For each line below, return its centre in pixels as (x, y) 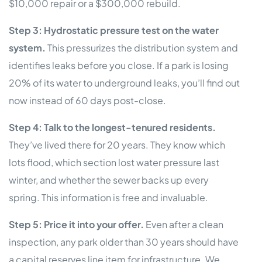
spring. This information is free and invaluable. (108, 198)
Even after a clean (184, 225)
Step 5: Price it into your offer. (76, 225)
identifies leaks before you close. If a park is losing (119, 65)
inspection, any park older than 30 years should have (124, 242)
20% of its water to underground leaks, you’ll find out (124, 83)
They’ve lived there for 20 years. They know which (117, 145)
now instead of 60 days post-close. (87, 101)
